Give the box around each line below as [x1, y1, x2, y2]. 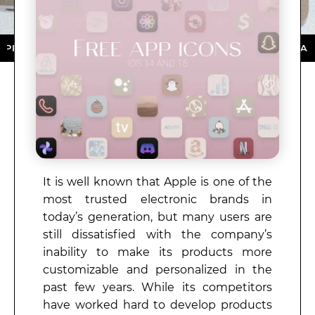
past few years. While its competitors [43, 280, 272, 294]
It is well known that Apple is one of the [43, 174, 272, 188]
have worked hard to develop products [43, 297, 272, 311]
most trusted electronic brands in [43, 192, 272, 206]
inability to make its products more [43, 245, 272, 259]
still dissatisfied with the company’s [43, 227, 272, 241]
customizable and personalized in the [43, 262, 272, 276]
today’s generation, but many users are [43, 210, 272, 224]
